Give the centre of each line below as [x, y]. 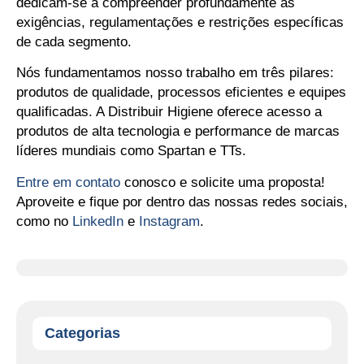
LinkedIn [98, 221]
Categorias [82, 333]
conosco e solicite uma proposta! [223, 182]
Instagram [169, 221]
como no [44, 221]
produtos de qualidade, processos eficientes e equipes [181, 93]
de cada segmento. [74, 41]
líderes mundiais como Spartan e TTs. [131, 151]
